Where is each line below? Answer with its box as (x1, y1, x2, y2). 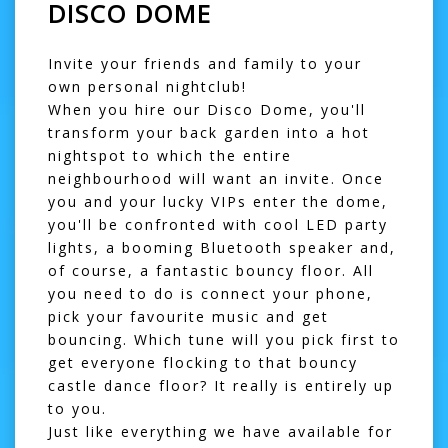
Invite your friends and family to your (48, 53, 362, 73)
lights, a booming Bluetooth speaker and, (48, 237, 396, 257)
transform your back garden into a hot (48, 122, 370, 142)
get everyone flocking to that (48, 352, 299, 372)
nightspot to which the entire (48, 145, 292, 165)
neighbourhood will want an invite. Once (48, 168, 384, 188)
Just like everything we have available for (48, 421, 393, 441)
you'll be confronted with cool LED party (48, 214, 388, 234)
